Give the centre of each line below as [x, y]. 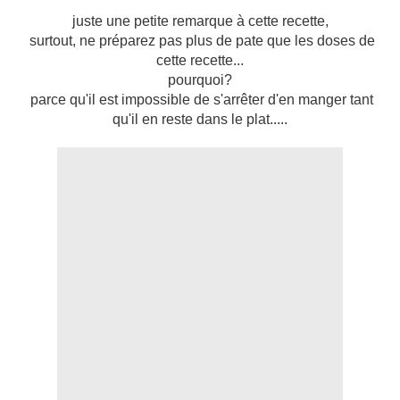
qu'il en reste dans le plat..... [200, 120]
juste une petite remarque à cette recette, [200, 21]
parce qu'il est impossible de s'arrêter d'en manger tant [200, 100]
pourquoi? [200, 80]
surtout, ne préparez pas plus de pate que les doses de [200, 41]
